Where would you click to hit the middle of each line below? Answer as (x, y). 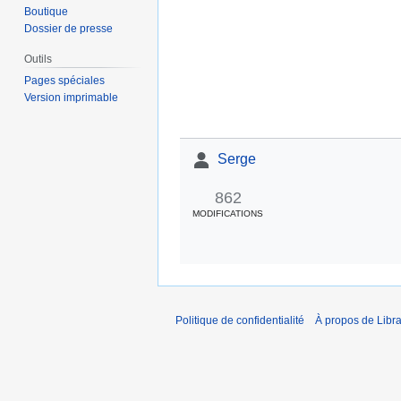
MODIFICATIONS (228, 214)
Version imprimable (72, 98)
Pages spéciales (65, 81)
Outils (38, 60)
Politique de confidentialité (240, 320)
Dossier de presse (69, 29)
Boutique (47, 12)
